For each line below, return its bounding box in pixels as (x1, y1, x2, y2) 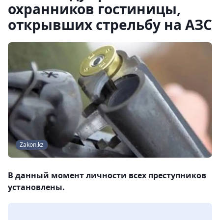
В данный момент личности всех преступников (8, 170, 206, 181)
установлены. (8, 182, 65, 193)
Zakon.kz (20, 140, 44, 149)
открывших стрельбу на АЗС (8, 15, 212, 34)
